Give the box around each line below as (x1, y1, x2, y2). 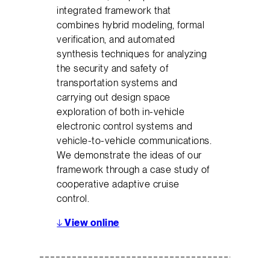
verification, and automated (57, 33, 175, 46)
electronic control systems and (57, 120, 193, 133)
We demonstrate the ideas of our (57, 149, 202, 162)
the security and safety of (57, 62, 169, 75)
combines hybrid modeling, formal (57, 19, 205, 31)
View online (62, 216, 119, 229)
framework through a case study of (57, 163, 210, 176)
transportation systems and (57, 77, 178, 89)
